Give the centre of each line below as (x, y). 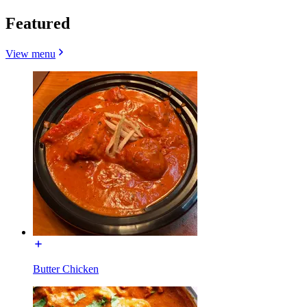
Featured (38, 23)
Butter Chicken (66, 269)
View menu (30, 53)
